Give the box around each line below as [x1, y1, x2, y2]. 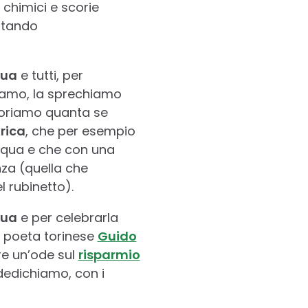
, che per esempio [25, 122, 135, 140]
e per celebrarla [16, 208, 118, 226]
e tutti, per [16, 66, 83, 84]
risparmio [78, 245, 140, 263]
